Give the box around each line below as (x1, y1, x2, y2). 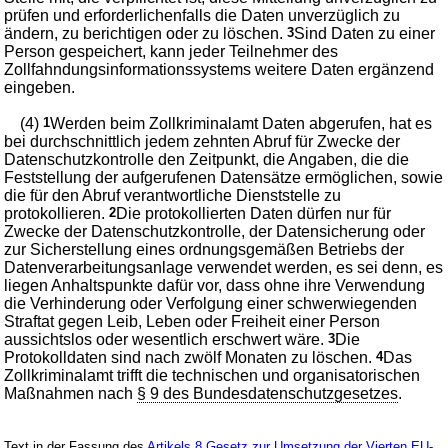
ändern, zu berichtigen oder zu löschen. (4, 24, 288, 42)
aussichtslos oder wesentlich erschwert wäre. (4, 330, 329, 348)
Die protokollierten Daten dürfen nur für (116, 204, 392, 222)
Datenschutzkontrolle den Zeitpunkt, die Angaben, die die (4, 150, 410, 168)
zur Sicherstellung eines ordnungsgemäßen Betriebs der (4, 240, 405, 258)
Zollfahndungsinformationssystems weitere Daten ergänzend (4, 60, 435, 78)
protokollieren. (4, 204, 110, 222)
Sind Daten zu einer (294, 24, 436, 42)
